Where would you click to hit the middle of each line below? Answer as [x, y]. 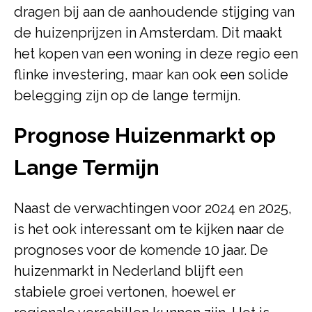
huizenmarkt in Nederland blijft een [128, 271]
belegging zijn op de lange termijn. [127, 95]
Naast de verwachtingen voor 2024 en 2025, [153, 208]
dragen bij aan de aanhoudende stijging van [154, 12]
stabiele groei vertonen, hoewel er [125, 292]
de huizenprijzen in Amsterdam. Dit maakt [148, 33]
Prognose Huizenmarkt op [145, 135]
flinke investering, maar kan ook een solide [151, 75]
